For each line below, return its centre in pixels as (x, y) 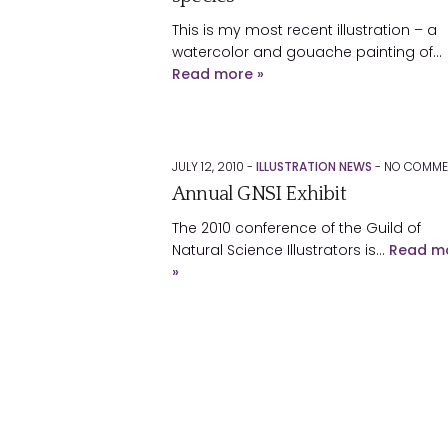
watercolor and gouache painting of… (307, 52)
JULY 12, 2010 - (214, 166)
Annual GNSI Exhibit (259, 194)
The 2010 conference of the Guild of (296, 228)
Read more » (218, 74)
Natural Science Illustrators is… (280, 250)
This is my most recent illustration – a (304, 30)
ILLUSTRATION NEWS (314, 166)
